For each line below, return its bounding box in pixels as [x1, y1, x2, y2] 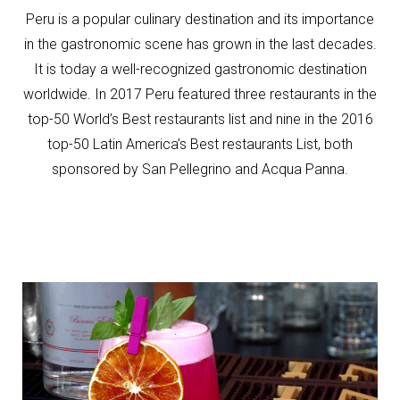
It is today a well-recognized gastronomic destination [33, 61, 367, 79]
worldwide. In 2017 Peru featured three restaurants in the [23, 86, 377, 104]
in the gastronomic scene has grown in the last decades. [23, 36, 377, 54]
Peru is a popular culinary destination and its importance [26, 11, 374, 29]
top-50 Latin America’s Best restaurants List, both [47, 136, 353, 154]
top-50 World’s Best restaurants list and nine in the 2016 [27, 111, 373, 129]
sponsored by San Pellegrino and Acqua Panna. [52, 161, 348, 179]
